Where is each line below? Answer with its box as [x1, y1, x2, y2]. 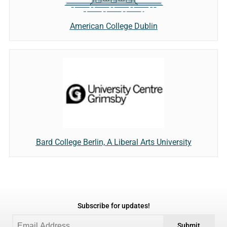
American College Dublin [69, 21, 158, 31]
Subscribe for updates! [77, 201, 150, 210]
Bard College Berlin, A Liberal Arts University [35, 137, 192, 147]
